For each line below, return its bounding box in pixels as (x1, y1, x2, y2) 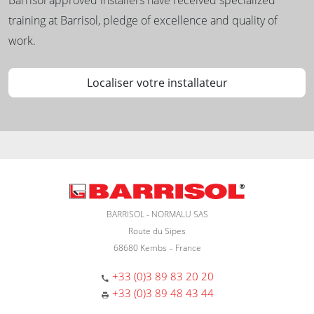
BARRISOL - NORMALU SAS (106, 208, 208, 221)
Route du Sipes (128, 225, 186, 238)
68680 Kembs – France (113, 242, 201, 254)
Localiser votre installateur (86, 74, 228, 90)
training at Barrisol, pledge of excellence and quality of (8, 12, 278, 28)
